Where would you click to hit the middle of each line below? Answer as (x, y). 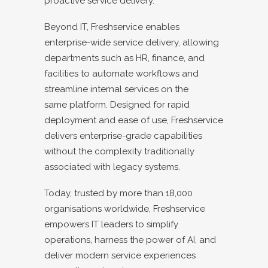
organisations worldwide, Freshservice (125, 208)
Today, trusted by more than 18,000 (118, 193)
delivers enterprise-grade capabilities (123, 135)
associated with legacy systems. (112, 167)
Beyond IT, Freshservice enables (112, 27)
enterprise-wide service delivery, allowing (132, 42)
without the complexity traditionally (119, 151)
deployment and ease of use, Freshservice (134, 120)
